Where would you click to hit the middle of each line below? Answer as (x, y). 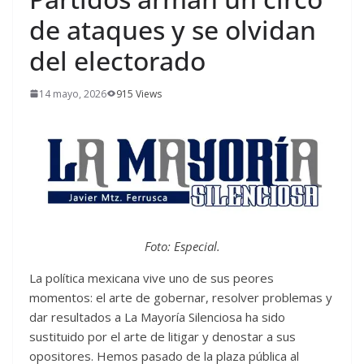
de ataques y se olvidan (173, 29)
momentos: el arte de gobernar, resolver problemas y (181, 297)
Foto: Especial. (182, 246)
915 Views (139, 93)
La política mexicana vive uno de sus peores (152, 277)
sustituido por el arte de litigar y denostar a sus (162, 336)
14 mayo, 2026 (73, 93)
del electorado (117, 60)
